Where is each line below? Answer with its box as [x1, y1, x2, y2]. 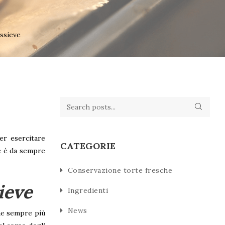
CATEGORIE [60, 140, 116, 152]
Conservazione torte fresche [67, 165, 172, 175]
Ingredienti [67, 185, 108, 195]
